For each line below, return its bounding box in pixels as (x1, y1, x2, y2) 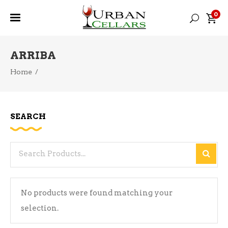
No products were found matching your (21, 188, 173, 197)
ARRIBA (10, 49, 56, 62)
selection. (21, 204, 59, 213)
